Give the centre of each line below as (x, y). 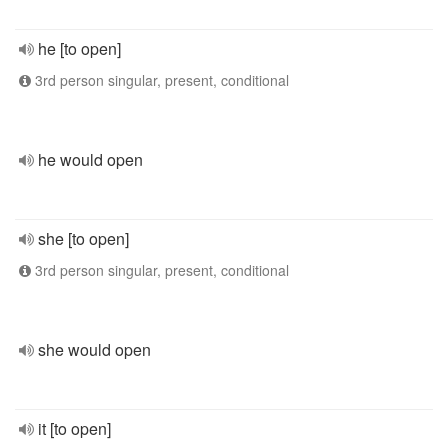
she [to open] (83, 238)
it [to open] (74, 428)
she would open (94, 349)
